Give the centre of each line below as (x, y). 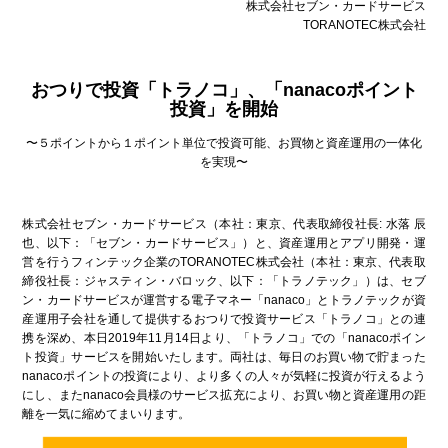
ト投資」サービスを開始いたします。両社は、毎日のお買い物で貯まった (224, 357)
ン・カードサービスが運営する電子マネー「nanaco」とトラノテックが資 (224, 300)
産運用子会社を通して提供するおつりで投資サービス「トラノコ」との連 (224, 319)
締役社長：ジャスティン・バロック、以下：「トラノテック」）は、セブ (224, 281)
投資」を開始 (224, 109)
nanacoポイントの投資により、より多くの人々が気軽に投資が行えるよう (224, 376)
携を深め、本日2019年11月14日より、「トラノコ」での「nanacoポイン (224, 338)
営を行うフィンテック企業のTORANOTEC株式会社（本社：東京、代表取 (224, 262)
